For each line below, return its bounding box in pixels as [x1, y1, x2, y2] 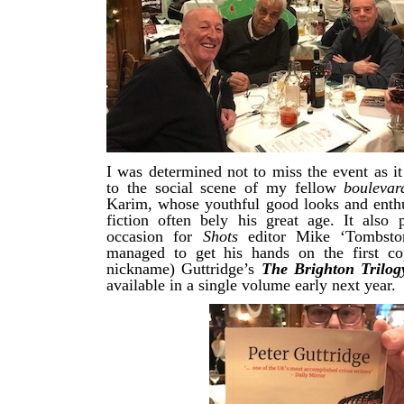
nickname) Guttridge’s [106, 260, 262, 279]
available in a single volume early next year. [106, 276, 396, 295]
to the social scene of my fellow [106, 179, 344, 197]
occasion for [106, 227, 203, 246]
